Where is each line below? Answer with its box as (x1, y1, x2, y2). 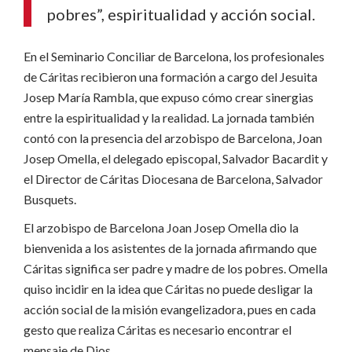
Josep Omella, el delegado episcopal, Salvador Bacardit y (24, 151, 328, 166)
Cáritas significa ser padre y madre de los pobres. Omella (24, 261, 328, 276)
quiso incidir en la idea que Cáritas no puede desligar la (24, 281, 313, 296)
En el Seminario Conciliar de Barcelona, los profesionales (24, 49, 324, 64)
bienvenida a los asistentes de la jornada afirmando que (24, 240, 317, 255)
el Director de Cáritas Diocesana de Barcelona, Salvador (24, 171, 323, 186)
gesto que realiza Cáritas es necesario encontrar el (24, 322, 291, 337)
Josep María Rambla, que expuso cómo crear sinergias (24, 90, 313, 104)
